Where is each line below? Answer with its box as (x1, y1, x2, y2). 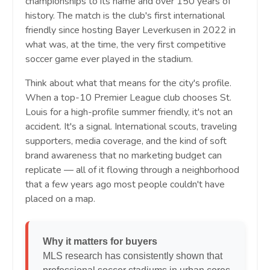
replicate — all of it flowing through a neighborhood (25, 163, 239, 177)
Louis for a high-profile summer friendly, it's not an (25, 105, 233, 119)
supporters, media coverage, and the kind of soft (25, 134, 227, 148)
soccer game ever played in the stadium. (25, 52, 193, 66)
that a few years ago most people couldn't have (25, 178, 225, 192)
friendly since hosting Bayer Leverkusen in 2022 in (25, 24, 236, 37)
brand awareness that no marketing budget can (25, 149, 222, 163)
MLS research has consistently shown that (43, 251, 222, 262)
